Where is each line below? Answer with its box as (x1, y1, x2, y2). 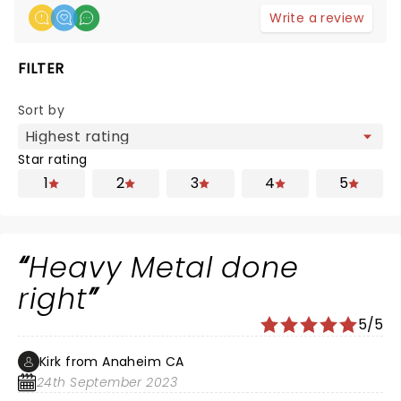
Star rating (18, 150, 88, 168)
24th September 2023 (37, 373, 177, 391)
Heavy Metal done (28, 247, 300, 287)
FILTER (18, 58, 64, 79)
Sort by (18, 101, 64, 119)
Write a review (269, 9, 363, 27)
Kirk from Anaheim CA (39, 353, 184, 371)
